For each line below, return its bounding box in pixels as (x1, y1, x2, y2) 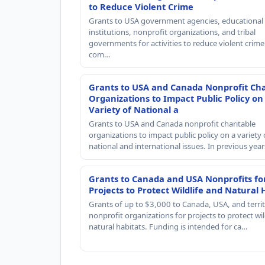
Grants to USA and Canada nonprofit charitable (89, 118, 256, 129)
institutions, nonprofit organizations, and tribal (89, 26, 256, 37)
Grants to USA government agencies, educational (89, 15, 263, 26)
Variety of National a (89, 103, 179, 115)
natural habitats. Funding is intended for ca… (89, 221, 247, 232)
